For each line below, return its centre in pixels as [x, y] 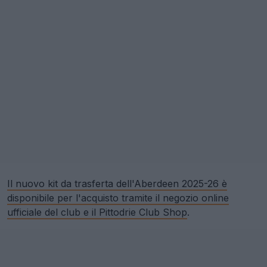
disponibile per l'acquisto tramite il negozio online [118, 198]
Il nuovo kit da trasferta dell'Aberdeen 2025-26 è [117, 183]
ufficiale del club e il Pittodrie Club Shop [97, 212]
